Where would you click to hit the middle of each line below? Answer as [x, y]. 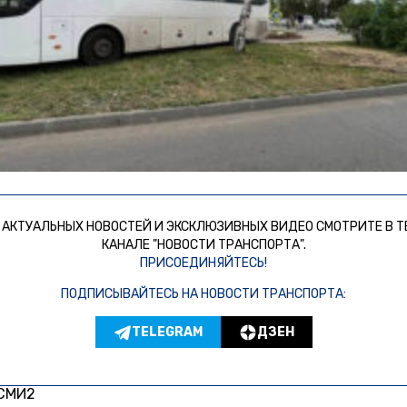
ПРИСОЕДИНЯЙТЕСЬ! [203, 263]
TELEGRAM [167, 332]
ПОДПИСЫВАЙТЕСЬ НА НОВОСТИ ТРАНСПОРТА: [203, 294]
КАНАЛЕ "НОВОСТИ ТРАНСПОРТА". [203, 245]
